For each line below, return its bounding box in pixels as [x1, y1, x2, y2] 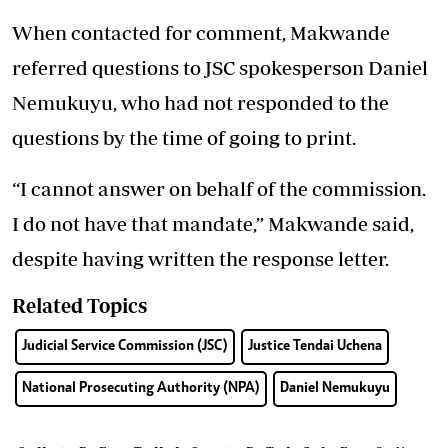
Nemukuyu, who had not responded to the [12, 91, 389, 115]
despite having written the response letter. [12, 247, 389, 271]
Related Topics [12, 294, 147, 318]
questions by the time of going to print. [12, 126, 356, 150]
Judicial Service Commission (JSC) [22, 339, 228, 355]
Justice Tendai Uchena [248, 339, 382, 355]
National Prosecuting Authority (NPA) [22, 381, 260, 397]
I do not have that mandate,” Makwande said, [12, 212, 414, 236]
